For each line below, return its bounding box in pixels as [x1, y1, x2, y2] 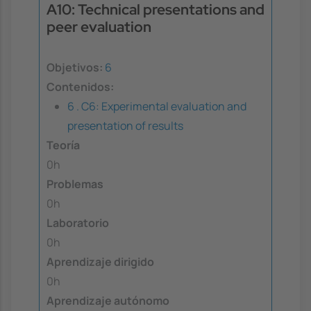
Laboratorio [47, 215, 109, 231]
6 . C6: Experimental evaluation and [67, 99, 246, 115]
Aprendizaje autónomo [47, 293, 169, 309]
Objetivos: [47, 60, 103, 76]
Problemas [47, 176, 103, 192]
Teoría [47, 137, 80, 153]
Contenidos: [47, 79, 114, 95]
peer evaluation [47, 17, 151, 36]
